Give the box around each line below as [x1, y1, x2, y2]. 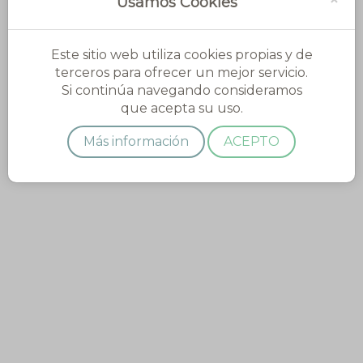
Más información [83, 134, 189, 149]
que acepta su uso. [120, 100, 243, 116]
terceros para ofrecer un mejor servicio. [55, 65, 308, 80]
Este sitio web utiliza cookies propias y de [50, 47, 313, 62]
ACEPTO [224, 134, 280, 149]
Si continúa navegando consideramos [61, 83, 302, 98]
